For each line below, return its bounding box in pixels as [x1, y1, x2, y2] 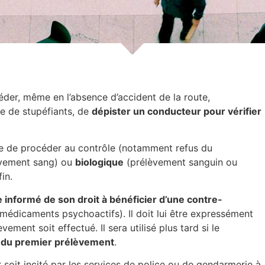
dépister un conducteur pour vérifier [92, 105, 261, 117]
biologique [75, 156, 124, 169]
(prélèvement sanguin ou [124, 156, 237, 169]
